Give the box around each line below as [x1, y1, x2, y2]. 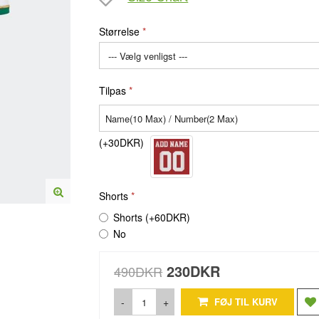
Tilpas [99, 83, 127, 98]
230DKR [167, 261, 221, 281]
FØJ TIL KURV [211, 295, 278, 308]
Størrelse [99, 24, 140, 38]
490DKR [114, 262, 163, 281]
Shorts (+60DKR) [113, 210, 191, 224]
